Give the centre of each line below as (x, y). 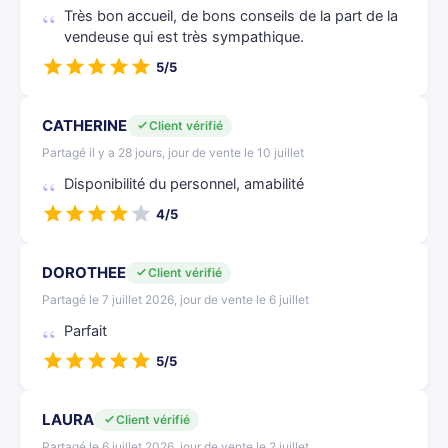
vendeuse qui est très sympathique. (184, 37)
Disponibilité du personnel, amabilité (184, 184)
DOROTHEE (84, 272)
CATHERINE (84, 125)
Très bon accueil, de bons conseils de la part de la (231, 16)
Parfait (85, 331)
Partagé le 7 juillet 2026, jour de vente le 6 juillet (175, 299)
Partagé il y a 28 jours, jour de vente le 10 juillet (173, 152)
